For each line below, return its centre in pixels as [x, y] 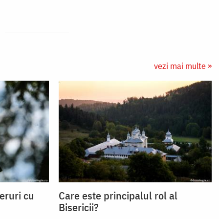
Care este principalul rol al [118, 196]
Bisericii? [78, 207]
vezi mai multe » [183, 66]
